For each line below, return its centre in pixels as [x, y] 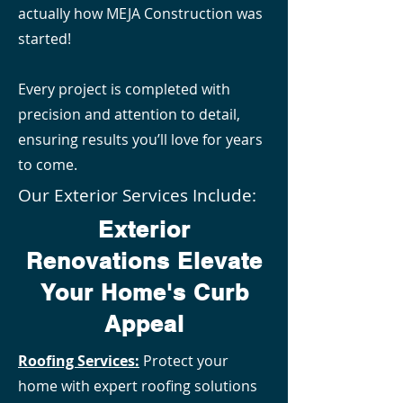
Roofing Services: [79, 361]
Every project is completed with [124, 89]
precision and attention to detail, [129, 114]
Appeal [144, 324]
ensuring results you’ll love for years [140, 139]
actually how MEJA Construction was [140, 13]
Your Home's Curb [144, 292]
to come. [48, 165]
